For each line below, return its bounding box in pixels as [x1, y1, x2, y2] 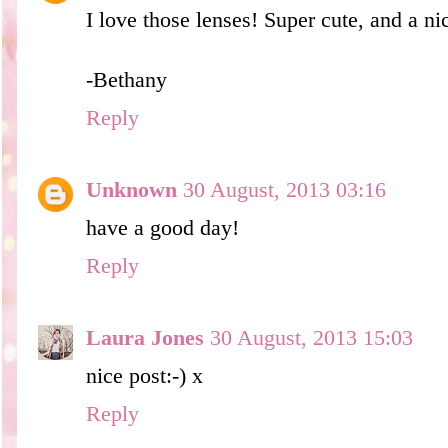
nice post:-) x [86, 363, 203, 388]
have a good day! [86, 215, 239, 240]
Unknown [86, 177, 177, 202]
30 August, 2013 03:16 [183, 177, 386, 202]
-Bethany [86, 67, 167, 92]
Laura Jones [86, 325, 204, 350]
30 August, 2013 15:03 [210, 325, 413, 350]
